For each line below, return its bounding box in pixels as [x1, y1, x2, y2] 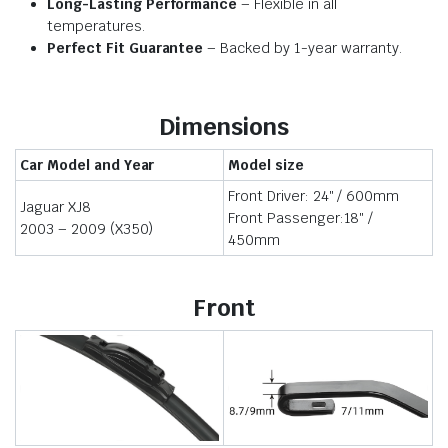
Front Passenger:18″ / [228, 209, 374, 227]
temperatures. [47, 17, 145, 35]
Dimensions [159, 111, 289, 142]
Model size [228, 156, 304, 174]
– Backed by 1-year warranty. [203, 39, 402, 57]
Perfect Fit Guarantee [47, 39, 204, 57]
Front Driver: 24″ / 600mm [228, 187, 400, 205]
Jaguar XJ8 [20, 198, 91, 216]
